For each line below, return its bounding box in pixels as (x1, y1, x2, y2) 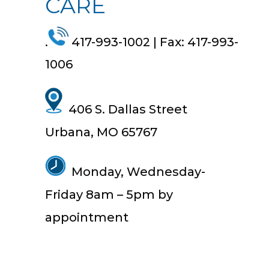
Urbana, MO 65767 (44, 124, 157, 139)
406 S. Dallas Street (62, 101, 187, 116)
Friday (44, 187, 86, 202)
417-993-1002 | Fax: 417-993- (68, 34, 238, 49)
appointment (44, 210, 128, 225)
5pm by (125, 187, 173, 202)
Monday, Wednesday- (65, 164, 205, 179)
